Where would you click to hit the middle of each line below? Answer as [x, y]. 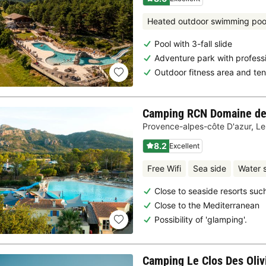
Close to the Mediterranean [207, 205]
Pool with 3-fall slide [193, 43]
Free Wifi [164, 169]
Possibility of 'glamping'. [201, 219]
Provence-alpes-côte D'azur [197, 126]
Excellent [184, 145]
